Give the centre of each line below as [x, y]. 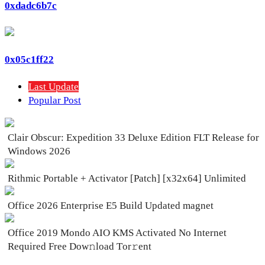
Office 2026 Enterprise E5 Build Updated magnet [111, 206]
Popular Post [55, 101]
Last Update [54, 87]
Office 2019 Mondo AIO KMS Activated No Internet [117, 233]
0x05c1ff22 [29, 60]
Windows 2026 [39, 151]
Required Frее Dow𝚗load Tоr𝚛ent [80, 247]
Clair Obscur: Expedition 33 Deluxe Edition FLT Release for [133, 138]
